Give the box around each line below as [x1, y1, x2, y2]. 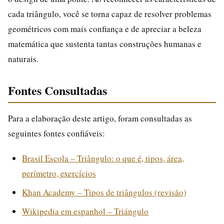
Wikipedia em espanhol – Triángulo [22, 205, 148, 217]
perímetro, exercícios [22, 167, 96, 179]
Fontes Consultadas [8, 81, 107, 99]
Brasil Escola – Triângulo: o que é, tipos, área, [22, 152, 184, 164]
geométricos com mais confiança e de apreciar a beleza [8, 22, 201, 34]
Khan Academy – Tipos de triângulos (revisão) [22, 186, 186, 198]
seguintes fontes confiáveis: [8, 127, 105, 139]
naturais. [8, 52, 38, 64]
